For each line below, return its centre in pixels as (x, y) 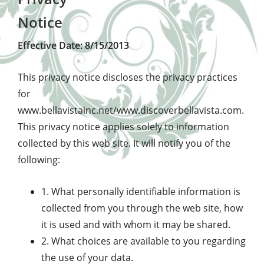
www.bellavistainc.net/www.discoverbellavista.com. (131, 110)
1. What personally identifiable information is (141, 192)
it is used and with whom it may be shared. (136, 225)
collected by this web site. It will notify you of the (124, 143)
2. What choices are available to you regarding (143, 241)
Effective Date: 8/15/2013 (73, 45)
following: (39, 160)
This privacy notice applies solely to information (123, 127)
